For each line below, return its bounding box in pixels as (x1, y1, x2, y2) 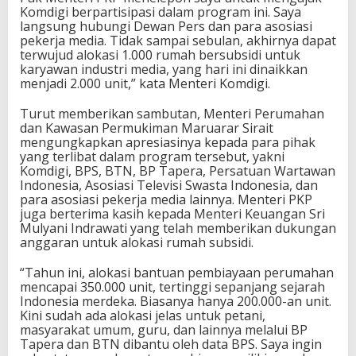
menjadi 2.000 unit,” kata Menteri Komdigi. (20, 74, 270, 92)
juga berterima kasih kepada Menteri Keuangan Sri (20, 204, 325, 222)
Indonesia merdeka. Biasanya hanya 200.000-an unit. (20, 292, 331, 310)
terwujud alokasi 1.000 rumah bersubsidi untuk (20, 45, 300, 64)
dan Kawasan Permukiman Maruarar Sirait (20, 118, 273, 137)
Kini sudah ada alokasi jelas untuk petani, (20, 306, 265, 324)
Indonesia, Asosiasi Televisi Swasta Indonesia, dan (20, 176, 318, 194)
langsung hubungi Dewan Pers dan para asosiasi (20, 17, 312, 35)
